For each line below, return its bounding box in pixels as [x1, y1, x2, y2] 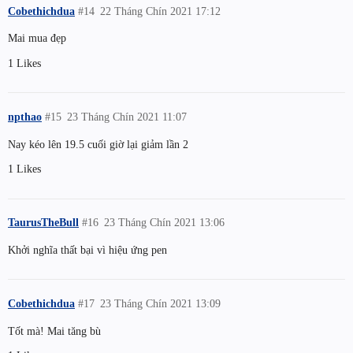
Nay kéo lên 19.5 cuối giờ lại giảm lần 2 [8, 137, 188, 150]
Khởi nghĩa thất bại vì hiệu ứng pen [8, 243, 167, 256]
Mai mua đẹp [8, 32, 66, 45]
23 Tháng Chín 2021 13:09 [100, 296, 221, 310]
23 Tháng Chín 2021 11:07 [67, 110, 188, 123]
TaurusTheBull [8, 215, 79, 229]
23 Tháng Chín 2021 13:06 [104, 215, 225, 229]
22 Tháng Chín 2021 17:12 [100, 4, 221, 17]
